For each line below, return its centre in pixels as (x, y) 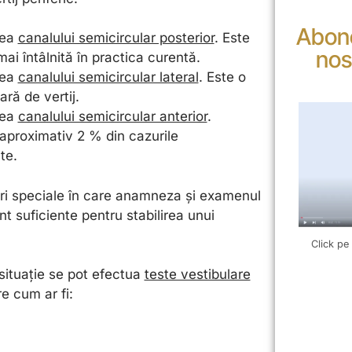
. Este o (222, 77)
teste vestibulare (197, 275)
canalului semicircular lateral (108, 77)
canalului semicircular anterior (112, 117)
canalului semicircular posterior (116, 38)
